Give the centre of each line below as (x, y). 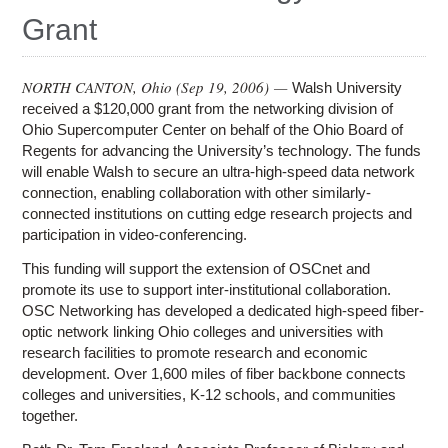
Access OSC (85, 84)
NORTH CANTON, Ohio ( (102, 86)
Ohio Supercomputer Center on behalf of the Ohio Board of (213, 129)
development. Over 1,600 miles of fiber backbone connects (214, 373)
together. (50, 415)
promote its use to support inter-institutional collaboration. (207, 289)
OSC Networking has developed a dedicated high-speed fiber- (223, 310)
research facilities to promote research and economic (195, 352)
